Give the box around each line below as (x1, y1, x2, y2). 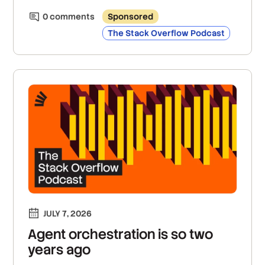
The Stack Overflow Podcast (108, 27, 225, 38)
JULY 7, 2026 (43, 208, 92, 219)
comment (48, 11, 91, 22)
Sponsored (108, 11, 154, 22)
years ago (28, 241, 91, 259)
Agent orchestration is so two (28, 225, 214, 244)
